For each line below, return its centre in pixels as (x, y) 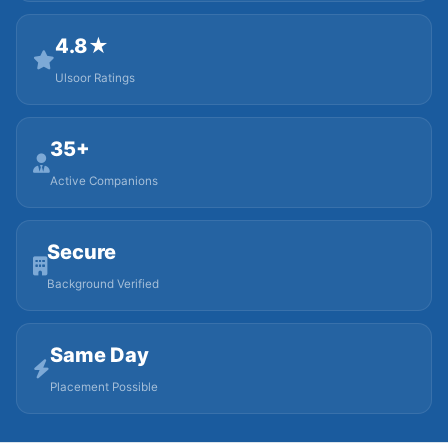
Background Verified (103, 284)
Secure (81, 252)
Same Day (99, 355)
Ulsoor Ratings (95, 78)
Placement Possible (104, 387)
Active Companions (104, 181)
